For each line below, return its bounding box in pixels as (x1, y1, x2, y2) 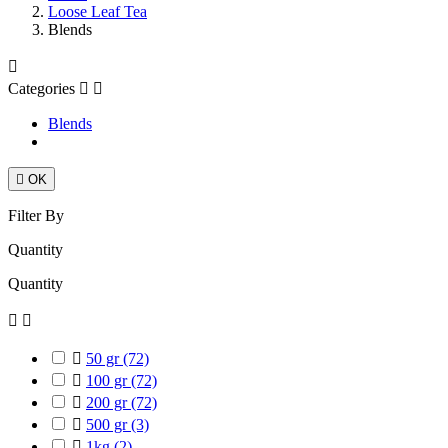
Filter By (8, 207, 64, 224)
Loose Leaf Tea (48, 3, 147, 20)
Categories (8, 80, 75, 97)
